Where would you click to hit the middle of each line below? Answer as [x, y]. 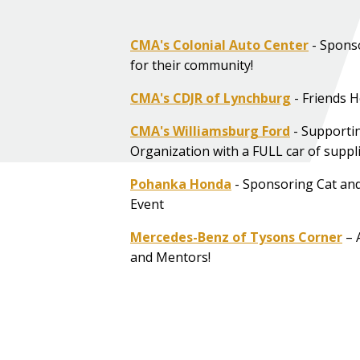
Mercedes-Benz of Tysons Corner [236, 237]
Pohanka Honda [181, 184]
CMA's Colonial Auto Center [219, 45]
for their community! [192, 65]
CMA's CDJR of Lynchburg [211, 98]
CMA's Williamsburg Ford [210, 131]
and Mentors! [170, 257]
